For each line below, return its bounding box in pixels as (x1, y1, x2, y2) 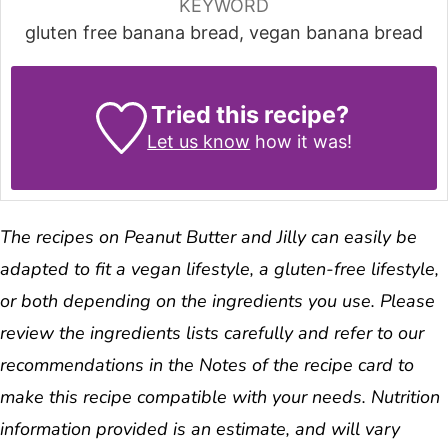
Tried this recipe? (150, 99, 349, 129)
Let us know (147, 130, 251, 152)
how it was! (250, 130, 353, 152)
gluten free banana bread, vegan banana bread (25, 21, 423, 43)
